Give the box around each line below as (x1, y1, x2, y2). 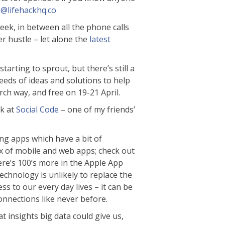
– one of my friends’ (59, 104, 135, 115)
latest (89, 34, 110, 45)
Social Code (16, 104, 59, 115)
